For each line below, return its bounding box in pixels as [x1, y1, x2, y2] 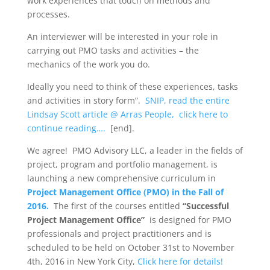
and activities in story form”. [27, 95, 145, 106]
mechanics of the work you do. [27, 58, 150, 70]
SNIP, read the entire [145, 95, 230, 106]
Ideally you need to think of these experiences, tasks [27, 81, 238, 92]
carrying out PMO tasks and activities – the [27, 45, 199, 56]
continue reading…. [27, 122, 105, 134]
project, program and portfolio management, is [27, 159, 218, 170]
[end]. [105, 122, 134, 134]
